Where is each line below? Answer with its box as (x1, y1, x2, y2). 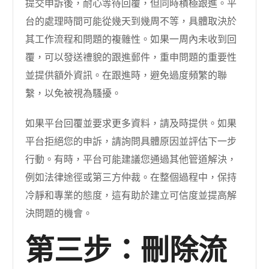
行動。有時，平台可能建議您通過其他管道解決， (25, 153, 237, 166)
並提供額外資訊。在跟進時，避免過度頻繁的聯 (25, 68, 228, 82)
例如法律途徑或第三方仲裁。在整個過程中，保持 (25, 171, 237, 184)
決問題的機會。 (25, 207, 93, 220)
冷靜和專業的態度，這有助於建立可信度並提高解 (25, 189, 237, 202)
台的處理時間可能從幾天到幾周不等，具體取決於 (25, 14, 237, 28)
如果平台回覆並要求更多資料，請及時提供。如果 (25, 116, 237, 130)
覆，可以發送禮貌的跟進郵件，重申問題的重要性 (25, 50, 237, 64)
